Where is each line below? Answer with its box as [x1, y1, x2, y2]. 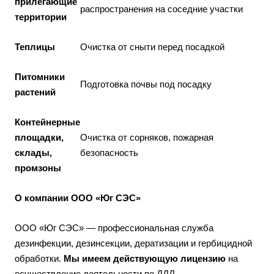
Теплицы [15, 41, 55, 52]
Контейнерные [15, 116, 80, 127]
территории [15, 11, 67, 22]
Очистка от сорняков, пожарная [80, 131, 213, 143]
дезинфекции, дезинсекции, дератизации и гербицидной [15, 237, 252, 248]
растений [15, 86, 56, 97]
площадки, [15, 131, 64, 143]
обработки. [15, 253, 64, 264]
